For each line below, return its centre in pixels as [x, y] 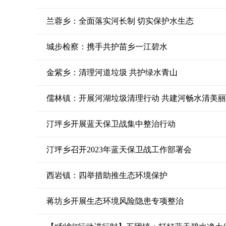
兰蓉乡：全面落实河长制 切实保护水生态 [120, 21]
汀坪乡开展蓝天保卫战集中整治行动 [111, 124]
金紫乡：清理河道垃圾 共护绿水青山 [112, 72]
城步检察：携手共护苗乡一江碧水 [107, 47]
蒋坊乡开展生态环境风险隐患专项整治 [115, 201]
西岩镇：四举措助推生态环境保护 [107, 175]
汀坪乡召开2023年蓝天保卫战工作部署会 [119, 150]
